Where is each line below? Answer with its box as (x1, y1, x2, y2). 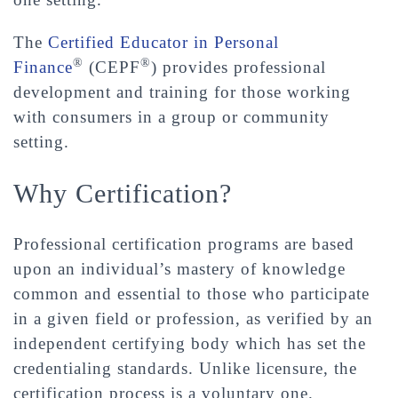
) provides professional (151, 58, 326, 76)
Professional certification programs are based (13, 235, 354, 253)
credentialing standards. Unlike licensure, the (13, 359, 357, 378)
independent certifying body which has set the (13, 334, 366, 353)
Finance (13, 58, 73, 76)
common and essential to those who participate (13, 284, 370, 303)
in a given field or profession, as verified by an (13, 309, 373, 328)
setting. (13, 132, 69, 151)
